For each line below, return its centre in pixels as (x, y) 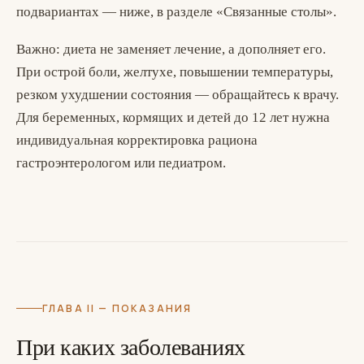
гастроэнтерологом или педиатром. (121, 163)
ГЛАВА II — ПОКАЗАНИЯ (117, 308)
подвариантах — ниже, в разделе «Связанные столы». (176, 12)
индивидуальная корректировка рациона (137, 140)
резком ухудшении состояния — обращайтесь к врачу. (178, 95)
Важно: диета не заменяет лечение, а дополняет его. (171, 49)
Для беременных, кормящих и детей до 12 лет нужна (173, 117)
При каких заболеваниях (131, 347)
